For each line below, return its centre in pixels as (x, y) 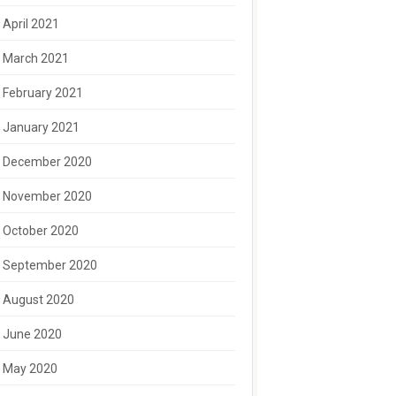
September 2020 (49, 265)
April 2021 (30, 24)
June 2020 (32, 334)
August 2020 (38, 300)
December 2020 (47, 162)
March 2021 (35, 58)
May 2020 (30, 369)
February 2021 (42, 93)
